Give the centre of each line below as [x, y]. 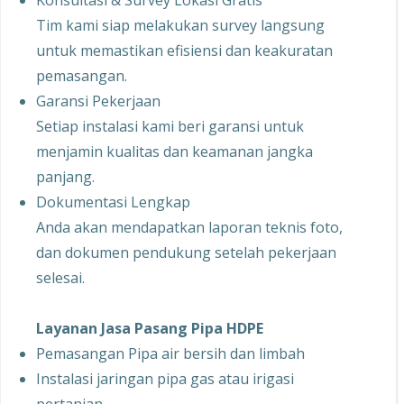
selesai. [60, 278]
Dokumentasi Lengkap [113, 202]
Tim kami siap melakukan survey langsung [180, 25]
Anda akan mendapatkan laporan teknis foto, [189, 227]
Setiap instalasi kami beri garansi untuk [170, 126]
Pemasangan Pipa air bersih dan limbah [170, 353]
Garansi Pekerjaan [98, 101]
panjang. [65, 177]
